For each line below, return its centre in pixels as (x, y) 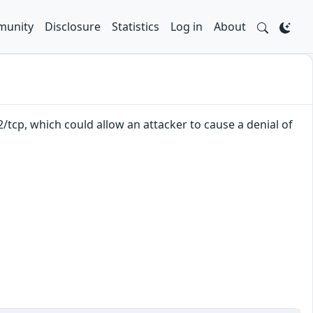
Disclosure (73, 27)
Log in (187, 27)
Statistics (136, 27)
